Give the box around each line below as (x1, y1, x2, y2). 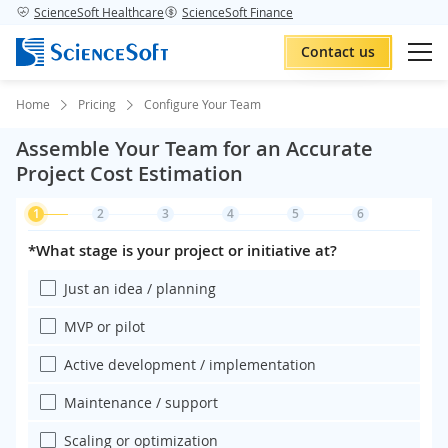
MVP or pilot (64, 316, 145, 336)
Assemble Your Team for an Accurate (16, 135, 373, 162)
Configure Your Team (144, 96, 261, 112)
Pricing (78, 96, 116, 112)
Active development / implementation (64, 354, 316, 374)
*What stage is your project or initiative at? (28, 240, 337, 261)
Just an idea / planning (64, 278, 216, 298)
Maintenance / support (64, 392, 218, 412)
